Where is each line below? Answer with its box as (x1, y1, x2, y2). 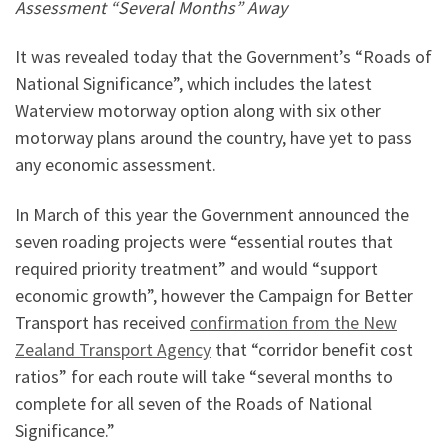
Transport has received (15, 310, 190, 334)
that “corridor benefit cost (211, 337, 413, 361)
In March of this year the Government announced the (15, 202, 409, 226)
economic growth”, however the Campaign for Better (15, 283, 413, 307)
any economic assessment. (15, 153, 216, 177)
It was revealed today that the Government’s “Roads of (15, 45, 432, 69)
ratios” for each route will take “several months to (15, 364, 393, 388)
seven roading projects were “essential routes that (15, 229, 393, 253)
